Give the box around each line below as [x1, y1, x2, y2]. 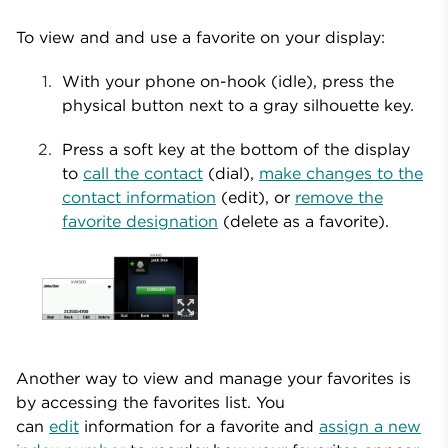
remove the [295, 187, 383, 207]
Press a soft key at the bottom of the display [62, 139, 410, 159]
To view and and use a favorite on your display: [16, 27, 385, 47]
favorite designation [62, 211, 218, 231]
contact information [62, 187, 216, 207]
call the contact [83, 163, 203, 183]
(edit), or [216, 187, 295, 207]
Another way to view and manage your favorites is [16, 367, 411, 388]
